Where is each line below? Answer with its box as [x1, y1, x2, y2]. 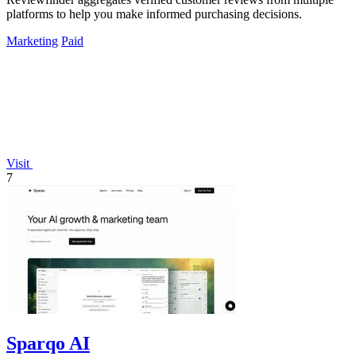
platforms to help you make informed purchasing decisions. [6, 6, 302, 21]
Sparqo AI [6, 332, 90, 354]
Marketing [6, 33, 58, 48]
